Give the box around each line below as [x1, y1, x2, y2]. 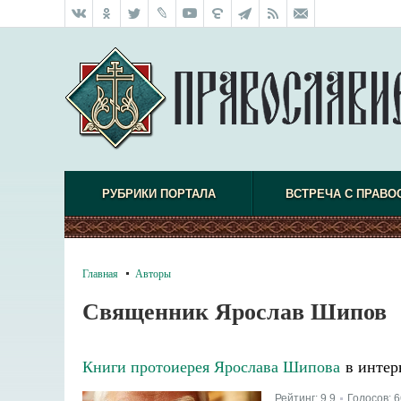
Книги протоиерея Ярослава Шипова [82, 355, 340, 377]
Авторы [135, 266, 171, 280]
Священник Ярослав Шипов [82, 294, 387, 328]
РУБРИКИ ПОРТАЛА [101, 187, 216, 200]
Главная [82, 266, 118, 280]
